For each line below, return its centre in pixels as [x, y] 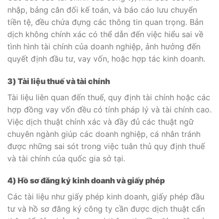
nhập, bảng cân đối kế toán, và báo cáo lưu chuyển [102, 10]
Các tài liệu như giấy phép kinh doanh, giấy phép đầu [106, 197]
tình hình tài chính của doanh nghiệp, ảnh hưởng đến [104, 46]
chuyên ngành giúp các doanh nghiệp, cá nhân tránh [104, 134]
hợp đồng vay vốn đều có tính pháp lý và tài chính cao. [109, 109]
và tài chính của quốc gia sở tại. [66, 158]
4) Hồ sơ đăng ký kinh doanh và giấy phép [86, 181]
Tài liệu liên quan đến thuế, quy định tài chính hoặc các [109, 97]
